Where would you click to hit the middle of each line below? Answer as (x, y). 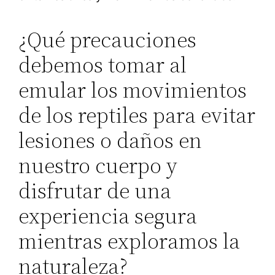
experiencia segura (108, 215)
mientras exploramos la (130, 241)
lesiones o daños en (110, 140)
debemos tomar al (103, 64)
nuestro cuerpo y (98, 165)
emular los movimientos (133, 90)
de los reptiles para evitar (137, 115)
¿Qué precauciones (108, 39)
